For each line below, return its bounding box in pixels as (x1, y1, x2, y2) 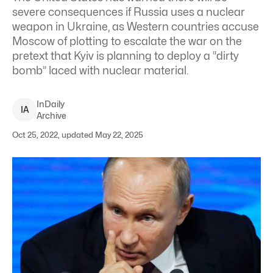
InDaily (37, 99, 65, 109)
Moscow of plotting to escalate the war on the (12, 35, 242, 48)
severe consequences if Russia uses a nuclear (12, 5, 245, 18)
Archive (37, 110, 66, 121)
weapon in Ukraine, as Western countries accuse (12, 20, 259, 33)
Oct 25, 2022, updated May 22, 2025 (12, 130, 143, 140)
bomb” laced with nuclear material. (12, 64, 189, 77)
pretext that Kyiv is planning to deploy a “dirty (12, 49, 239, 62)
